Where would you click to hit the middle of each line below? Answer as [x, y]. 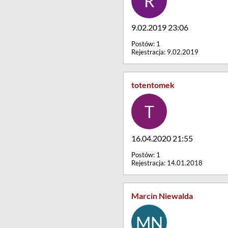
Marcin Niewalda [162, 196]
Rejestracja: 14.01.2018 [167, 163]
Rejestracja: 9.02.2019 [165, 52]
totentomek [153, 85]
